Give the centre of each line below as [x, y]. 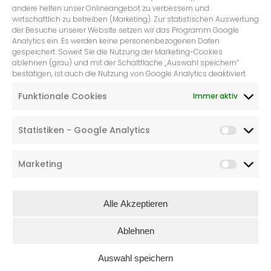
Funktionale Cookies [63, 96]
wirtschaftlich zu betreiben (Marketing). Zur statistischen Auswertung [135, 19]
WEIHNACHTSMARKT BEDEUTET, [135, 92]
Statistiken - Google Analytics [84, 130]
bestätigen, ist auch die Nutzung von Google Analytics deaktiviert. [129, 73]
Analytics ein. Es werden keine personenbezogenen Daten [116, 41]
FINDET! [135, 128]
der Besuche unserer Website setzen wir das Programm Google [126, 30]
